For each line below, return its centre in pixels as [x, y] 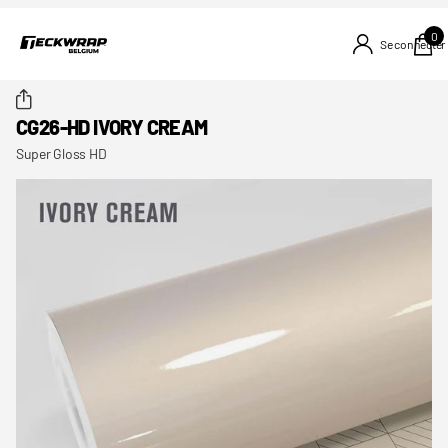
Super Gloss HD [61, 153]
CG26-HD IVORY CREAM [112, 126]
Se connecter [413, 43]
